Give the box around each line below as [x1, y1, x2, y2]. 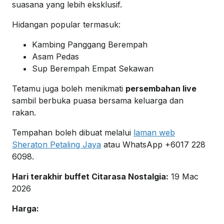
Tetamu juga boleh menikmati [12, 83, 125, 94]
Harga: [12, 203, 39, 214]
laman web [133, 127, 175, 138]
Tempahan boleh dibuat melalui [12, 127, 133, 138]
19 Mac [168, 171, 198, 182]
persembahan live [125, 83, 196, 94]
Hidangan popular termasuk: [12, 19, 120, 30]
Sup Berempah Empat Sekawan [32, 63, 153, 74]
